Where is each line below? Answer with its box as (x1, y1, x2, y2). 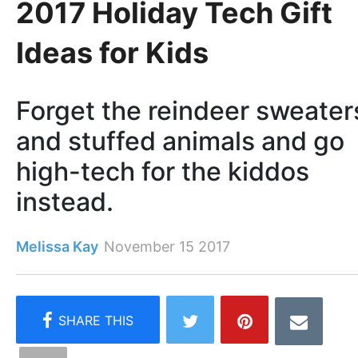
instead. (16, 186, 113, 218)
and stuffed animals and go (16, 125, 344, 157)
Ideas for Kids (16, 34, 209, 70)
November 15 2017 (104, 238, 230, 256)
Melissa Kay (16, 238, 98, 256)
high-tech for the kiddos (16, 156, 309, 188)
